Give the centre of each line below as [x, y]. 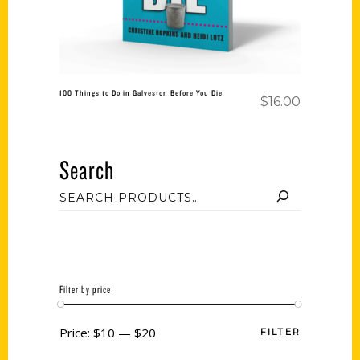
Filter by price [85, 290]
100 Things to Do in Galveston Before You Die [141, 92]
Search [87, 170]
